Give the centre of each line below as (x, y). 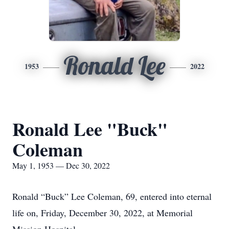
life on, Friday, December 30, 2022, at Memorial (102, 213)
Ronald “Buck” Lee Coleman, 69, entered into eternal (112, 196)
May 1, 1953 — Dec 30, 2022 (61, 165)
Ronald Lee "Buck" (90, 129)
